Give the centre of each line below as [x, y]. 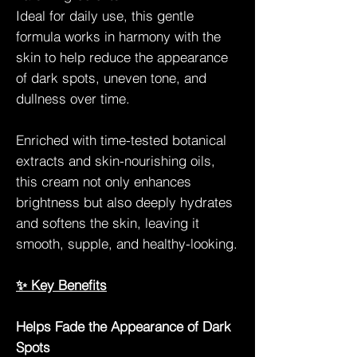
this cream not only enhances [104, 181]
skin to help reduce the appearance [122, 57]
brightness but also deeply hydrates [124, 202]
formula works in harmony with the [118, 36]
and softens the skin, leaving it [108, 222]
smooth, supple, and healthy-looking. [127, 243]
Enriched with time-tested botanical [121, 139]
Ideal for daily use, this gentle [105, 15]
